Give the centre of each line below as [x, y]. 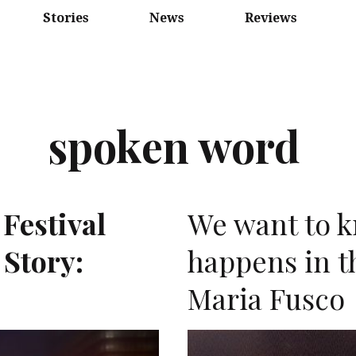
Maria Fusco [266, 298]
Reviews [271, 18]
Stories [66, 18]
